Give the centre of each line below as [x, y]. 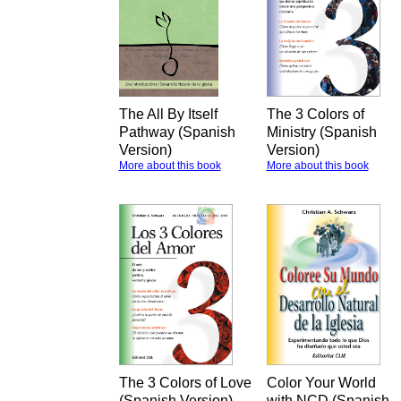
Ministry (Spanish [321, 132]
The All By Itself [168, 114]
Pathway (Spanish [177, 132]
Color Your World [321, 383]
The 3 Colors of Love [185, 383]
